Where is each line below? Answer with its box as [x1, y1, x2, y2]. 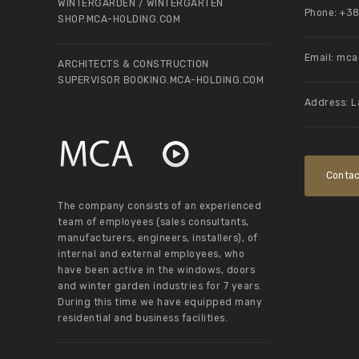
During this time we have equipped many [58, 296, 262, 308]
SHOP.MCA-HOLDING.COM [58, 14, 180, 25]
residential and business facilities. [58, 313, 228, 324]
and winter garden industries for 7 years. [58, 280, 262, 292]
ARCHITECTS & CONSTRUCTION [58, 58, 209, 70]
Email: [304, 52, 337, 63]
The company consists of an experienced [58, 200, 261, 212]
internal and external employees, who [58, 248, 244, 260]
